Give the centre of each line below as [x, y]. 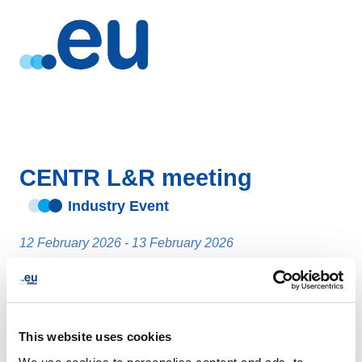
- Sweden [131, 314]
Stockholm [70, 314]
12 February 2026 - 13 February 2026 [126, 243]
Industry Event [118, 206]
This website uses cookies [95, 337]
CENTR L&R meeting [136, 178]
